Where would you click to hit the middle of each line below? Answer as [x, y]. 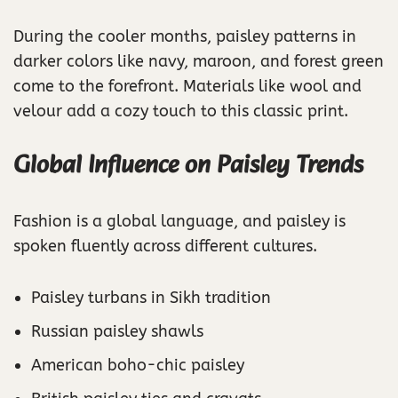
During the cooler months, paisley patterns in [185, 37]
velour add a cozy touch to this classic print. [181, 111]
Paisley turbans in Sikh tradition [151, 298]
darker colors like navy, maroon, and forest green [199, 62]
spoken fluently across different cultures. [165, 247]
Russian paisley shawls [117, 332]
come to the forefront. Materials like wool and [187, 87]
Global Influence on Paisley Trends [188, 166]
